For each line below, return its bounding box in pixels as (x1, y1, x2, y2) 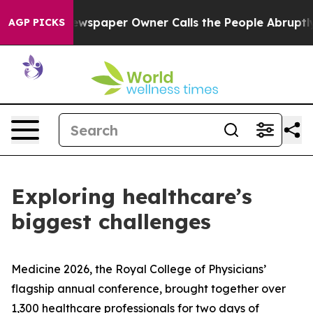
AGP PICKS (8, 16, 65, 29)
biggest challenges (11, 208, 211, 235)
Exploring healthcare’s (11, 183, 252, 210)
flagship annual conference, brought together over (11, 282, 286, 296)
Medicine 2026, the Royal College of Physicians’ (11, 262, 266, 276)
